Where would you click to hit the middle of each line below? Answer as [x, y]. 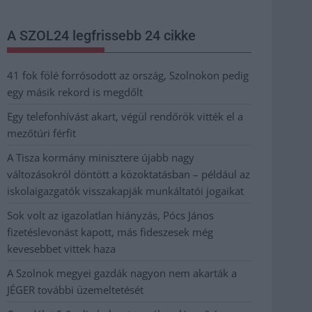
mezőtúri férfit [41, 133]
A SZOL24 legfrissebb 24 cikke [101, 35]
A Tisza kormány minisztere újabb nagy [101, 157]
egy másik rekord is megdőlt [75, 92]
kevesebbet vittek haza [61, 248]
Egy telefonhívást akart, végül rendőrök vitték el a [125, 116]
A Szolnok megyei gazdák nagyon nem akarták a [122, 273]
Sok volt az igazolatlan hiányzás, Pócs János [110, 215]
